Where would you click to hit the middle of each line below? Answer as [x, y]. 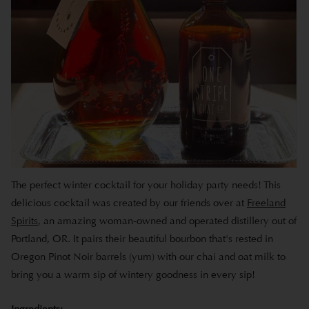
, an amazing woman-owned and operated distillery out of [167, 220]
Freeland [266, 202]
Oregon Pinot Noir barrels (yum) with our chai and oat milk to [148, 256]
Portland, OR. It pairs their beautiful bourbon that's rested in [142, 238]
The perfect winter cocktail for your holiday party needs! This [146, 185]
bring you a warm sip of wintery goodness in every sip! [133, 274]
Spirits [24, 220]
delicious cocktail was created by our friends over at [129, 202]
